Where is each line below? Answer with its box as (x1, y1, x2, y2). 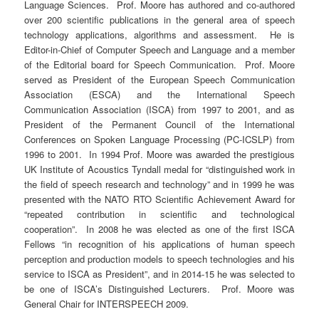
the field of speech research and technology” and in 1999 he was (24, 177, 295, 192)
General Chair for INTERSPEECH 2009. (24, 297, 189, 311)
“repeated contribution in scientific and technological (24, 207, 295, 221)
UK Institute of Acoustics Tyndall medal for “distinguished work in (24, 162, 295, 177)
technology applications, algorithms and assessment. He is (24, 28, 295, 42)
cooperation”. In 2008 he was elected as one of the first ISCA (24, 222, 295, 236)
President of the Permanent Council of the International (24, 117, 295, 132)
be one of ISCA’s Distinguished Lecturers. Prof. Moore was (24, 282, 295, 296)
